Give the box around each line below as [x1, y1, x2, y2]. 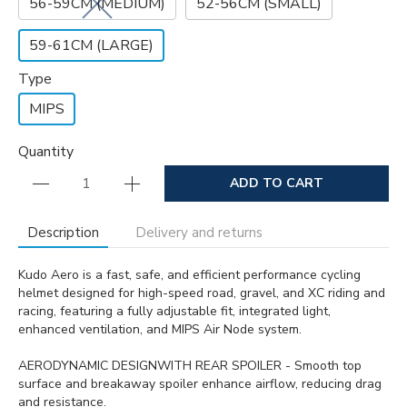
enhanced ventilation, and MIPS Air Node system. [18, 321, 302, 338]
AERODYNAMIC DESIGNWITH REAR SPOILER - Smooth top [18, 357, 362, 374]
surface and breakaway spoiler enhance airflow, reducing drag [18, 375, 382, 392]
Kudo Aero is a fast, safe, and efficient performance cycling [18, 266, 361, 283]
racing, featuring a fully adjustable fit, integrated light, [18, 303, 331, 320]
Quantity [18, 142, 74, 162]
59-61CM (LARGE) [29, 35, 154, 55]
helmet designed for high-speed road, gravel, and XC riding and [18, 284, 385, 302]
